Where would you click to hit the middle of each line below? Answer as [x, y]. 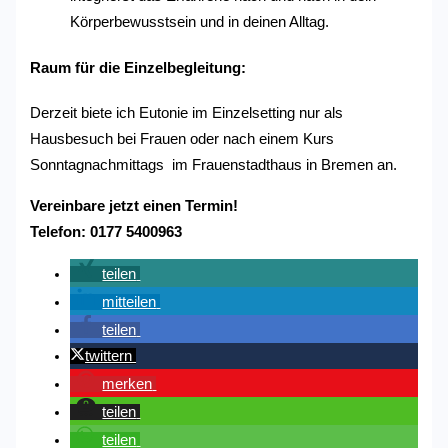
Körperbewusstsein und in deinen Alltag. [200, 22]
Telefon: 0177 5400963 [106, 231]
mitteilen [129, 302]
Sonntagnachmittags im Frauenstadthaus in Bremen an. [214, 165]
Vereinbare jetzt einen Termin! [134, 205]
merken [127, 384]
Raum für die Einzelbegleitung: [138, 67]
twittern [109, 356]
